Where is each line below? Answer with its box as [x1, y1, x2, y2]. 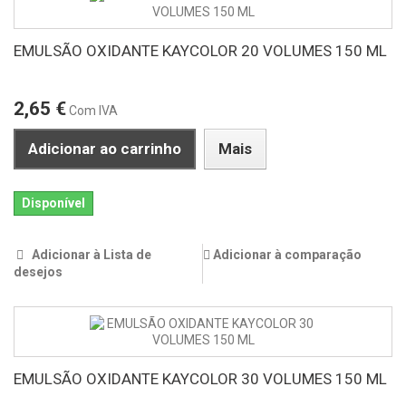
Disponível [22, 196, 85, 211]
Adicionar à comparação [213, 247, 362, 263]
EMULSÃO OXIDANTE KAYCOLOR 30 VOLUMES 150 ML [14, 370, 387, 389]
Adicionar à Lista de [29, 247, 151, 263]
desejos [14, 265, 63, 280]
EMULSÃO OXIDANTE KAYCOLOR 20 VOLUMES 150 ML [14, 42, 387, 61]
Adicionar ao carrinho [28, 140, 181, 159]
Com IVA [69, 103, 118, 119]
